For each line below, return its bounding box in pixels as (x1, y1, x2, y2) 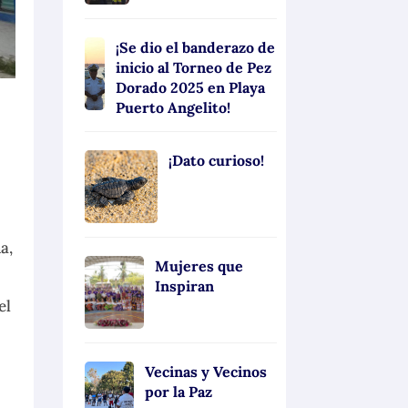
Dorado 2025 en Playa (115, 77, 265, 97)
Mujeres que (154, 256, 243, 275)
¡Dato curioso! (168, 150, 264, 169)
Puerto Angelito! (115, 97, 230, 117)
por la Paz (145, 382, 213, 401)
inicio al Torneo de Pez (115, 57, 271, 76)
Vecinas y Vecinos (145, 362, 268, 381)
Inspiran (154, 276, 214, 295)
